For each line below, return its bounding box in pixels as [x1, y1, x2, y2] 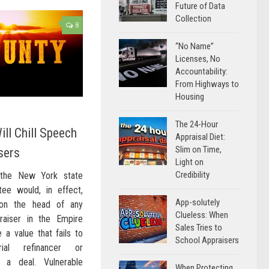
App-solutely [175, 197, 220, 208]
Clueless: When [175, 210, 228, 220]
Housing [175, 91, 204, 102]
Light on [175, 157, 204, 168]
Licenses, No [175, 53, 220, 64]
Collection [175, 13, 211, 24]
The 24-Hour [175, 119, 218, 130]
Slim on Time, [175, 144, 222, 155]
